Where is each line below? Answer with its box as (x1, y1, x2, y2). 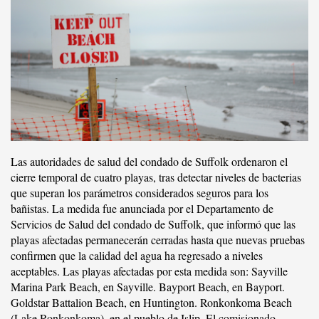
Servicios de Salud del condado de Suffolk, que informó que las (11, 216, 296, 231)
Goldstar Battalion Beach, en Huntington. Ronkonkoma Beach (11, 294, 292, 310)
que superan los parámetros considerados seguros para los (11, 184, 268, 200)
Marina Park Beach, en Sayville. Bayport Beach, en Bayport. (11, 278, 285, 294)
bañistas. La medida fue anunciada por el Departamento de (11, 200, 273, 216)
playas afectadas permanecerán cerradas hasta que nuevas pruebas (11, 231, 305, 247)
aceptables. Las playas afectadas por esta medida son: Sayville (11, 263, 288, 278)
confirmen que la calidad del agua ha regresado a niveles (11, 247, 263, 263)
